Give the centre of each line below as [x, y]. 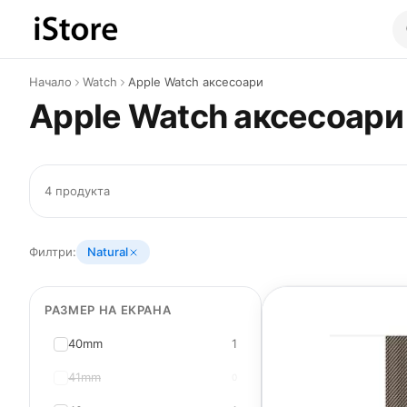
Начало [50, 82]
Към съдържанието [100, 32]
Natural [108, 252]
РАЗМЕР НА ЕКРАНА [108, 310]
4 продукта [77, 191]
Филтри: [53, 252]
